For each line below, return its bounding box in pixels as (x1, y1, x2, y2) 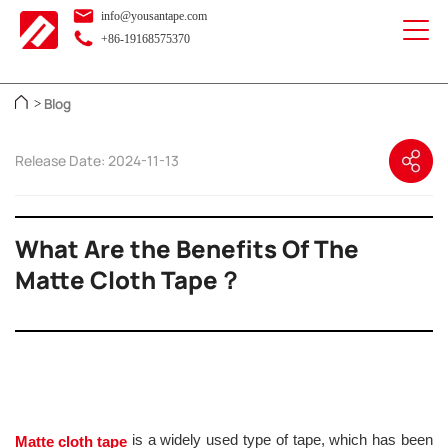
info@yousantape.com (98, 9, 207, 23)
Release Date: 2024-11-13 (15, 151, 179, 171)
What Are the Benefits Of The (15, 232, 359, 266)
